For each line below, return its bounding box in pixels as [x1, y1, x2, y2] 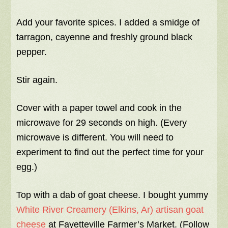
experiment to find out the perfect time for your [16, 147, 204, 158]
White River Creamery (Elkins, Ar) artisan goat [16, 205, 204, 215]
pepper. [16, 47, 47, 58]
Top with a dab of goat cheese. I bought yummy [16, 190, 209, 201]
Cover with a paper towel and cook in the [16, 103, 182, 113]
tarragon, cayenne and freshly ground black [16, 32, 193, 43]
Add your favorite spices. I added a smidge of [16, 17, 200, 28]
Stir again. [16, 75, 58, 85]
